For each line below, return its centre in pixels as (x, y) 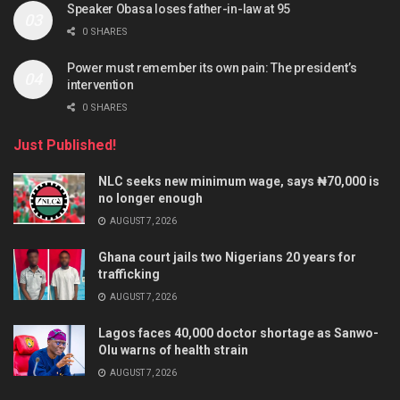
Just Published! (65, 145)
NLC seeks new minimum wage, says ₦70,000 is (239, 181)
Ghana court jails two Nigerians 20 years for (227, 257)
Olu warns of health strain (173, 350)
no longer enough (150, 198)
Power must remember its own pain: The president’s (212, 67)
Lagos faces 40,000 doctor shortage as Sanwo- (238, 333)
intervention (100, 84)
